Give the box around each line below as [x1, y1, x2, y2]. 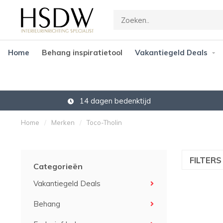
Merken [51, 118, 75, 126]
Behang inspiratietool [41, 48, 122, 57]
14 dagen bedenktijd [77, 96, 151, 106]
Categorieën [33, 161, 83, 171]
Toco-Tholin [87, 118, 122, 126]
